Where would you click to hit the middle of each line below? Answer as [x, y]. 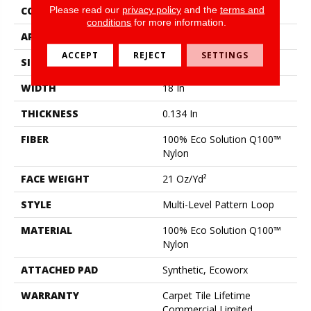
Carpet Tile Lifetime [207, 295]
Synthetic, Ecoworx [205, 269]
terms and [242, 9]
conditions [109, 22]
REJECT [150, 55]
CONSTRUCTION [62, 10]
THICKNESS [50, 113]
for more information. [179, 22]
